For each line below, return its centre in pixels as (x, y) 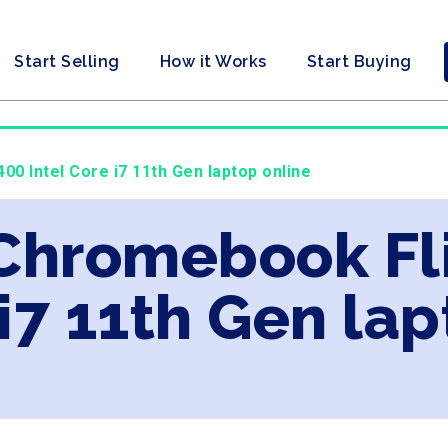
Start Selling (67, 61)
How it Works (213, 61)
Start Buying (359, 61)
